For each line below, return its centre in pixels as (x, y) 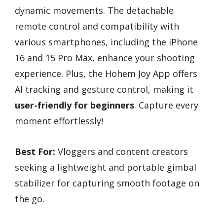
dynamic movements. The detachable (94, 10)
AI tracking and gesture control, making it (104, 89)
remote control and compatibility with (97, 26)
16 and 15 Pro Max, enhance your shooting (105, 57)
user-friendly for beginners (74, 105)
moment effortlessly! (59, 121)
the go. (30, 199)
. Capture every (166, 105)
